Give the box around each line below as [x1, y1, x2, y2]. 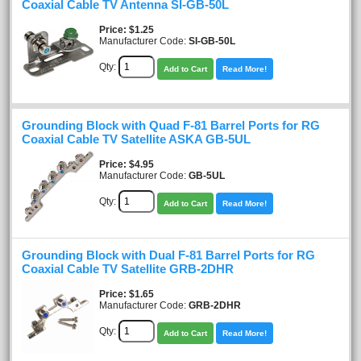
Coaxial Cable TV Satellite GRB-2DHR [22, 262, 234, 276]
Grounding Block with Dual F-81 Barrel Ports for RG [22, 248, 315, 262]
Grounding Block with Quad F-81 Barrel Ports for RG [22, 118, 320, 132]
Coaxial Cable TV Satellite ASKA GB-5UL [22, 132, 251, 146]
